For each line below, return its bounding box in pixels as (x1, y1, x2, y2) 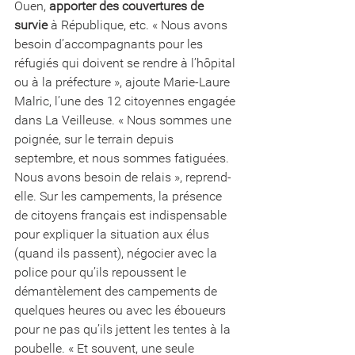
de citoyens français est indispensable (14, 207, 230, 223)
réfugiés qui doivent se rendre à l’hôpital (14, 55, 239, 71)
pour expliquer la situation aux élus (14, 226, 212, 242)
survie (14, 17, 48, 32)
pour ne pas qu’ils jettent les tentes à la (14, 321, 234, 337)
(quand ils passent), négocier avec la (14, 245, 220, 261)
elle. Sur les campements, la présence (14, 188, 225, 204)
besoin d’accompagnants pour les (14, 36, 206, 52)
